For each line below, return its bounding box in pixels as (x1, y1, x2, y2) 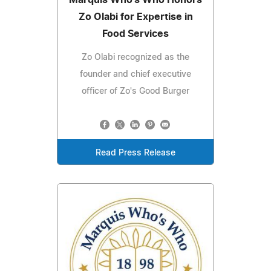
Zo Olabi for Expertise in (78, 11, 193, 22)
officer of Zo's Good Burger (82, 87, 189, 96)
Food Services (102, 28, 169, 39)
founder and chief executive (80, 70, 191, 79)
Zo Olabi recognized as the (82, 53, 189, 62)
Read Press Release (96, 148, 175, 157)
